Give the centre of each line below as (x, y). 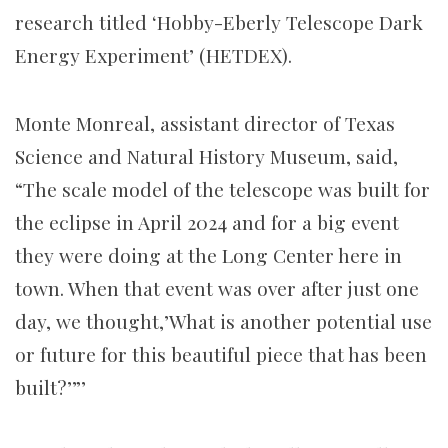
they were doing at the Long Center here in (208, 255)
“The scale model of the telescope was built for (222, 189)
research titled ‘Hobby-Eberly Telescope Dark (219, 22)
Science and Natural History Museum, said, (206, 156)
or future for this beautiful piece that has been (221, 354)
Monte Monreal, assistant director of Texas (205, 123)
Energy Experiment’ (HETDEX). (156, 55)
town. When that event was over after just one (217, 288)
